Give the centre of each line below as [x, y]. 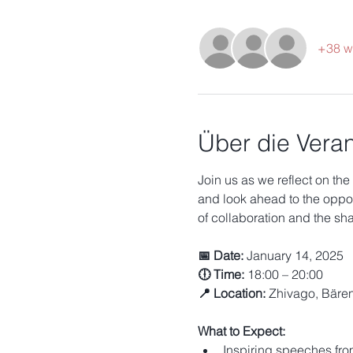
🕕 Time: [221, 274]
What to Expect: [241, 331]
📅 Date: [220, 255]
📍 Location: [231, 293]
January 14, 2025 [293, 255]
